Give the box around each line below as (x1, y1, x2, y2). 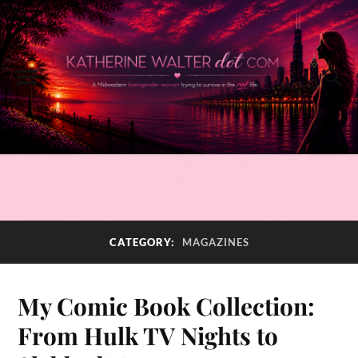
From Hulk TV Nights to (18, 319, 279, 351)
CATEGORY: (109, 236, 178, 249)
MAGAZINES (181, 236, 249, 249)
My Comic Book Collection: (18, 289, 316, 321)
